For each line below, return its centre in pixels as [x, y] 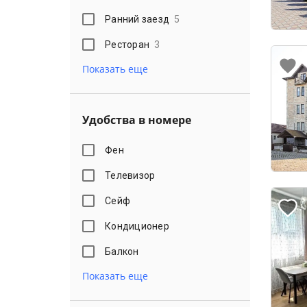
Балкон [122, 251]
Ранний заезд [137, 19]
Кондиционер [137, 226]
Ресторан [127, 44]
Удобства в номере [137, 120]
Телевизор [130, 175]
